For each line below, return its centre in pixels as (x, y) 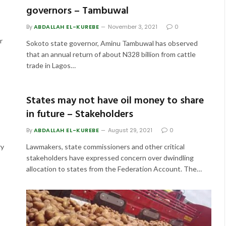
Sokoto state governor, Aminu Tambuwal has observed (112, 43)
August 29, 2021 (130, 130)
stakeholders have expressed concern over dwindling (110, 158)
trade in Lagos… (51, 66)
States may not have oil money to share (115, 101)
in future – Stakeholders (79, 115)
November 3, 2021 (133, 27)
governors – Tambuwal (77, 11)
